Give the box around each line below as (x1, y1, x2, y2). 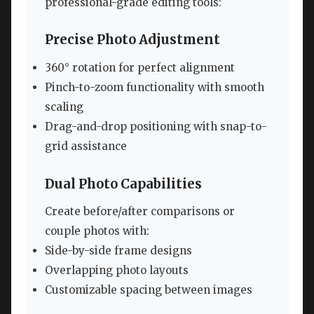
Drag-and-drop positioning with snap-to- (45, 120, 267, 134)
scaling (45, 100, 83, 114)
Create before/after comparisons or (45, 205, 235, 219)
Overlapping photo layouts (45, 264, 189, 278)
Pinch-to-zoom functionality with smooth (45, 81, 264, 95)
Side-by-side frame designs (45, 244, 192, 258)
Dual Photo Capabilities (45, 175, 202, 192)
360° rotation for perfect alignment (45, 61, 235, 75)
